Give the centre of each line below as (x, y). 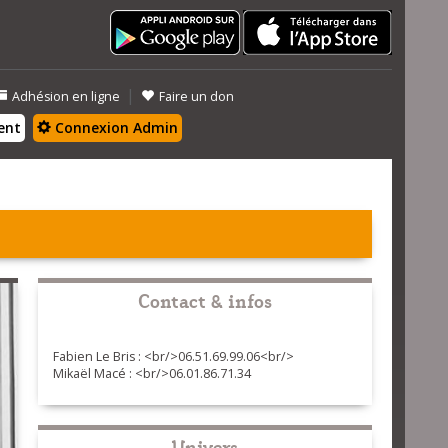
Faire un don (196, 96)
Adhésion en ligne (66, 96)
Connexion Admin (114, 127)
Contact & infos (204, 299)
